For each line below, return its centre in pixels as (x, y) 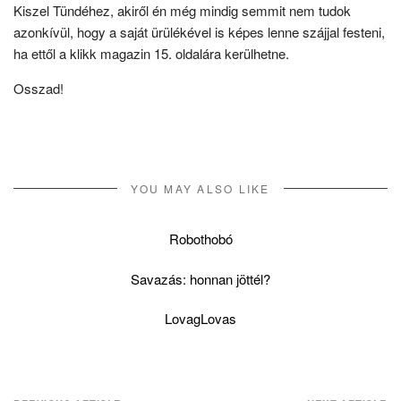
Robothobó (200, 239)
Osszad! (38, 88)
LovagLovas (200, 318)
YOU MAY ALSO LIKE (200, 188)
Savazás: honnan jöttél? (200, 278)
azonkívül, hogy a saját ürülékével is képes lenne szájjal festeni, (199, 31)
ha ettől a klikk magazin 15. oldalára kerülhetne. (151, 53)
